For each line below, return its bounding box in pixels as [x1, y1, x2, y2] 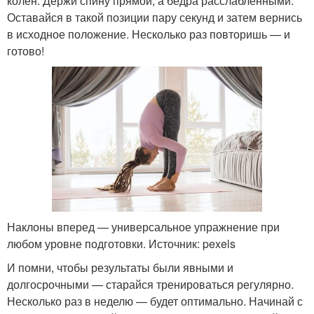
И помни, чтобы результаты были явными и [7, 259, 233, 276]
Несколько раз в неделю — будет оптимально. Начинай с [7, 293, 303, 310]
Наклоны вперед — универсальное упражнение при [7, 219, 280, 235]
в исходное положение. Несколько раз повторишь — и [7, 26, 290, 43]
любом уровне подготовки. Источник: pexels [7, 235, 235, 252]
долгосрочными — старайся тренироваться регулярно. [7, 276, 294, 293]
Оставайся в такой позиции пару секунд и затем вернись [7, 9, 302, 26]
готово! [7, 43, 44, 60]
